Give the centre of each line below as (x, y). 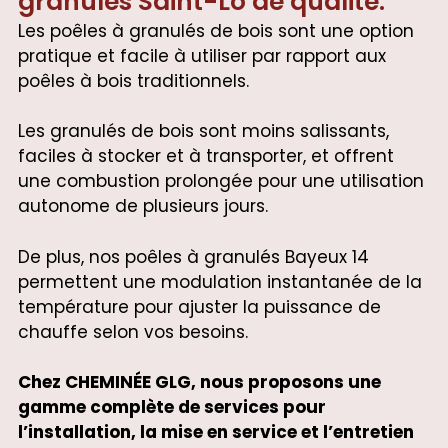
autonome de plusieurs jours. (142, 206)
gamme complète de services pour (171, 407)
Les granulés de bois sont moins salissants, (203, 131)
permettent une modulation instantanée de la (219, 281)
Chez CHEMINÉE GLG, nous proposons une (199, 382)
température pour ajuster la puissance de (199, 306)
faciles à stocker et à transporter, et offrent (205, 156)
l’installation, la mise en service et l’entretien (215, 432)
